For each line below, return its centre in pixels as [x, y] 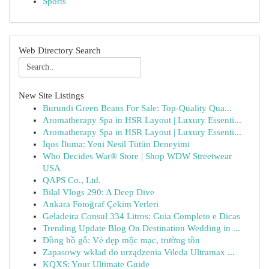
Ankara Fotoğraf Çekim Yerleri [101, 204]
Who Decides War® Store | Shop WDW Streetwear [137, 156]
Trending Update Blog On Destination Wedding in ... [141, 228]
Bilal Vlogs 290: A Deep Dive [98, 192]
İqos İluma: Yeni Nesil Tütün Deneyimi [116, 144]
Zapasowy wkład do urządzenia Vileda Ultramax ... [139, 252]
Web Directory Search [60, 50]
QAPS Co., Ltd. [72, 180]
